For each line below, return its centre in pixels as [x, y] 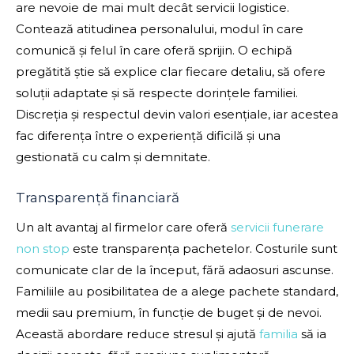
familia [279, 334]
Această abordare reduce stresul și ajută [137, 334]
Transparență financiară [98, 198]
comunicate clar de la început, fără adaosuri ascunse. [175, 270]
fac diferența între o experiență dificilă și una [148, 136]
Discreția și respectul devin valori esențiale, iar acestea [177, 115]
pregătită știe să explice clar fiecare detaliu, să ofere [171, 72]
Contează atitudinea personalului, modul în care [160, 29]
